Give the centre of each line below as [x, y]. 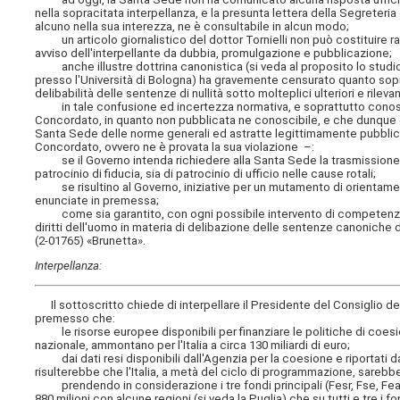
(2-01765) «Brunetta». [91, 241]
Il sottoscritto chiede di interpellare [139, 304]
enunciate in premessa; [97, 201]
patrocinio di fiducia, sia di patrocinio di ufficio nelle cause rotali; [206, 174]
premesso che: [75, 318]
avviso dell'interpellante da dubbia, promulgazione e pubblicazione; [214, 54]
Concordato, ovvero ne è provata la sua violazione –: [175, 147]
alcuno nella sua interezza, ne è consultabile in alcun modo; [192, 27]
